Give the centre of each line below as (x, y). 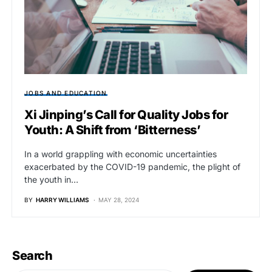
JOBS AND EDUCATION (66, 93)
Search (32, 256)
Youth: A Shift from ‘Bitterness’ (112, 130)
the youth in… (51, 180)
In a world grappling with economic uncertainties (121, 154)
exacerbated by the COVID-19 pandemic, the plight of (132, 167)
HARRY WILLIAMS (62, 200)
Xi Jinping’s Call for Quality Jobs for (126, 115)
